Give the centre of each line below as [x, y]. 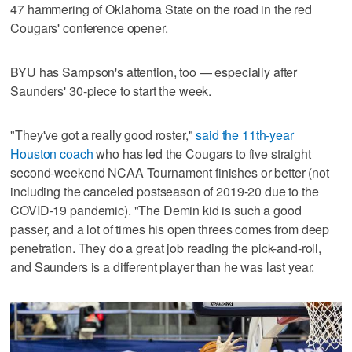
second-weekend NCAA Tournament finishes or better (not [170, 172]
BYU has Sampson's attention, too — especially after [154, 71]
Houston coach [52, 153]
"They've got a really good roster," [103, 134]
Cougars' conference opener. [89, 27]
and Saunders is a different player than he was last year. [163, 266]
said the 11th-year [245, 134]
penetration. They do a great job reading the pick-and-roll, [166, 247]
